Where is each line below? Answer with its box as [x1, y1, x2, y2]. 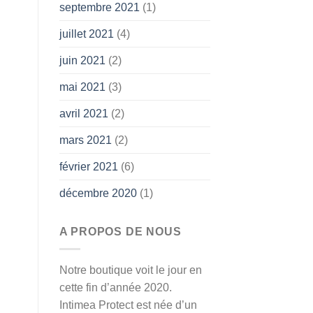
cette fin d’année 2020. [59, 281, 172, 293]
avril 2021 [59, 108, 108, 120]
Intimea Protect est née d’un [59, 298, 197, 311]
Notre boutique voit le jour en [59, 263, 202, 276]
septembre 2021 [59, 1, 140, 14]
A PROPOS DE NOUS [59, 226, 182, 238]
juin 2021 [59, 54, 105, 67]
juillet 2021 [59, 28, 114, 41]
